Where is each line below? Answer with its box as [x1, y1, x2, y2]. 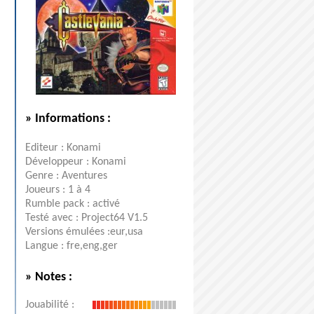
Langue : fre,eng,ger [25, 240, 118, 252]
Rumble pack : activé [25, 198, 120, 210]
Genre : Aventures [25, 170, 107, 182]
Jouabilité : [25, 299, 74, 310]
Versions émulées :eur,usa [25, 226, 143, 238]
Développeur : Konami [25, 156, 126, 168]
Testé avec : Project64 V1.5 [25, 212, 148, 224]
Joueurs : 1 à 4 [25, 184, 90, 196]
